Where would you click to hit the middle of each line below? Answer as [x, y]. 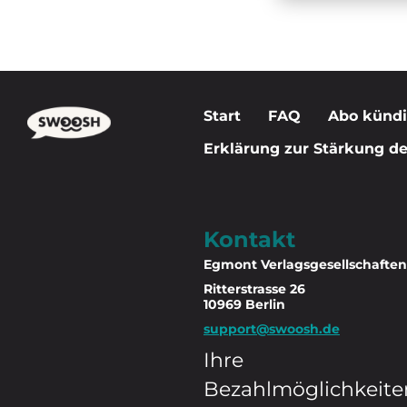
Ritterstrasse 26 [254, 289]
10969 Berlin [244, 305]
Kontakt [249, 240]
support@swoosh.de [272, 329]
